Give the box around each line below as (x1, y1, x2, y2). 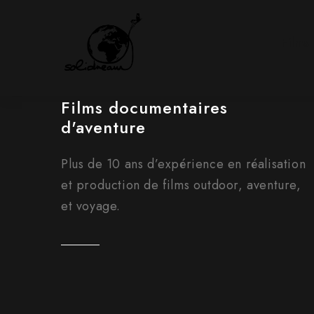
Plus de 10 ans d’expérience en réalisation (61, 155, 306, 173)
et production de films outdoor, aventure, (61, 176, 301, 194)
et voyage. (61, 197, 121, 215)
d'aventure (61, 115, 146, 139)
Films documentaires (61, 95, 228, 120)
